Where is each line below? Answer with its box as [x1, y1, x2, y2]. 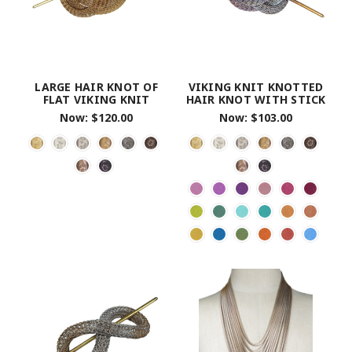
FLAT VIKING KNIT [42, 92, 150, 108]
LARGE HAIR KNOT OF [35, 79, 158, 95]
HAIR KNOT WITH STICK [185, 92, 326, 108]
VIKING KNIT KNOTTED [188, 79, 324, 95]
